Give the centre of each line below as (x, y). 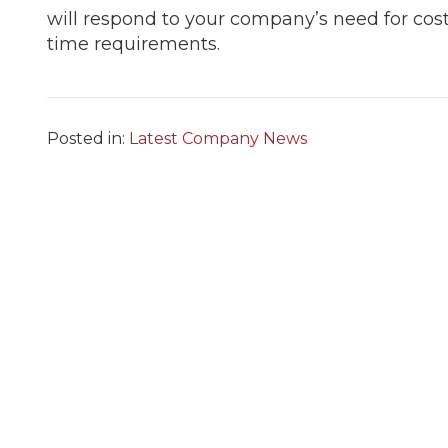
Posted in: (88, 138)
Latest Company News (218, 138)
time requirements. (133, 43)
